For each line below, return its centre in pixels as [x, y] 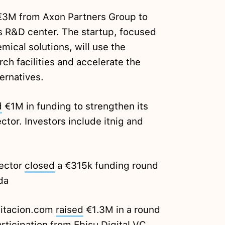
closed [39, 166]
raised [69, 210]
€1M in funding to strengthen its [75, 106]
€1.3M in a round [122, 210]
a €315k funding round [106, 166]
